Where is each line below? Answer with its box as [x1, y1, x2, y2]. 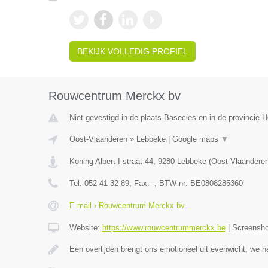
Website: [69, 223, 102, 232]
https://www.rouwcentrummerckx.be [102, 223, 226, 232]
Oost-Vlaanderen [69, 135, 127, 144]
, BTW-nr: [154, 179, 190, 188]
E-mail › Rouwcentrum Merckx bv [69, 201, 185, 210]
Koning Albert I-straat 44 [69, 157, 153, 166]
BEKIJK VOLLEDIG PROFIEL [77, 47, 188, 56]
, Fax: [129, 179, 152, 188]
